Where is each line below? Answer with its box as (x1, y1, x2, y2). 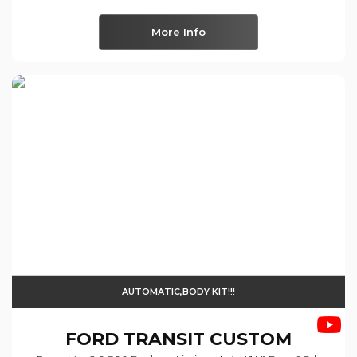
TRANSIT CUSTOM (119, 328, 292, 350)
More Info (151, 25, 206, 39)
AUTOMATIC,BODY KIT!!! (122, 285, 235, 297)
